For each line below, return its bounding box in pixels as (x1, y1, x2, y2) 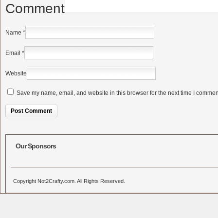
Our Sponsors (16, 142, 56, 150)
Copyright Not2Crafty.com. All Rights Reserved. (13, 178, 125, 184)
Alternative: (5, 125, 35, 131)
